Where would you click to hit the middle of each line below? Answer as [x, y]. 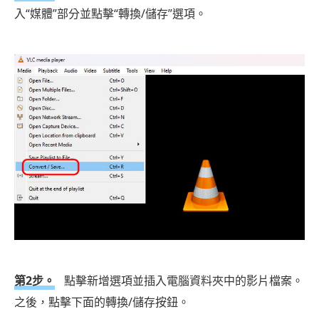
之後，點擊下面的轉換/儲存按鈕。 [102, 302]
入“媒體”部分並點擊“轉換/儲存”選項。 [110, 14]
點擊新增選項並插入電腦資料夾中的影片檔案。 [182, 281]
